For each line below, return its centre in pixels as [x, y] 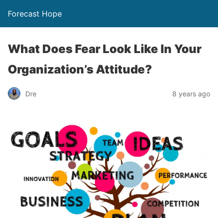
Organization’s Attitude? [80, 69]
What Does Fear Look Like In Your [105, 49]
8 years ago [191, 93]
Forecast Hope [35, 14]
